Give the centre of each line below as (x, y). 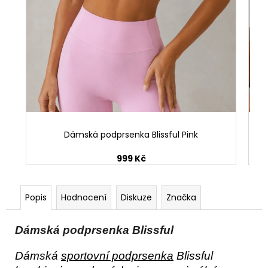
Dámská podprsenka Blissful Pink (131, 134)
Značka (181, 197)
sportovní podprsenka (117, 256)
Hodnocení (84, 197)
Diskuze (136, 197)
